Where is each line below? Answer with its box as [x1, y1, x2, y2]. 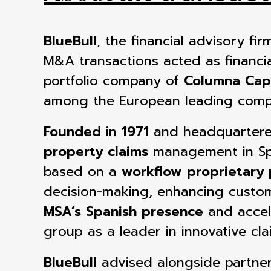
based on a [44, 162, 122, 181]
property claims [44, 142, 148, 162]
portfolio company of [44, 71, 184, 91]
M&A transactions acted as [44, 51, 225, 71]
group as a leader [44, 221, 166, 241]
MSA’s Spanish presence [44, 201, 208, 221]
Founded [44, 122, 101, 142]
